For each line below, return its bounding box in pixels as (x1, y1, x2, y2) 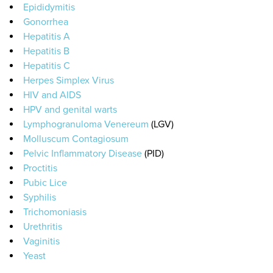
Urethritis (23, 221, 62, 233)
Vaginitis (23, 235, 60, 248)
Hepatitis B (23, 45, 69, 58)
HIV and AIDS (23, 89, 81, 102)
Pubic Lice (23, 177, 67, 190)
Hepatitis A (23, 30, 70, 43)
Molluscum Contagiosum (23, 133, 129, 146)
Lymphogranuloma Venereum (23, 118, 149, 131)
